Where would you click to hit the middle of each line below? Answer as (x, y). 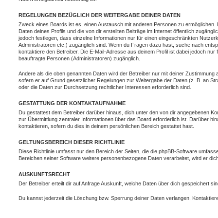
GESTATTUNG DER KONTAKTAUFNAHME (72, 103)
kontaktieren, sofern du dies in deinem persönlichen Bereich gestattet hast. (106, 126)
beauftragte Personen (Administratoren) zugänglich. (79, 58)
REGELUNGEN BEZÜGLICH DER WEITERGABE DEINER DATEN (100, 15)
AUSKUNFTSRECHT (44, 174)
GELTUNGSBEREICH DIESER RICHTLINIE (72, 142)
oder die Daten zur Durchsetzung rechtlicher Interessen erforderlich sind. (105, 87)
